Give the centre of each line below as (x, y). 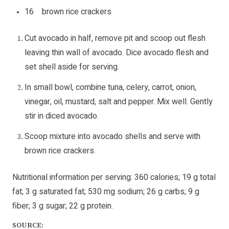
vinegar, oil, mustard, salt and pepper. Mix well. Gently (119, 102)
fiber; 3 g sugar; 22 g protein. (63, 206)
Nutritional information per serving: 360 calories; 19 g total (114, 178)
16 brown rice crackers (68, 12)
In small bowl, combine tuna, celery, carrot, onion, (110, 88)
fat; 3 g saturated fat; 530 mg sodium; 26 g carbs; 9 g (106, 192)
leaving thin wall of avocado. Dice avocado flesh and (117, 53)
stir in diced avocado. (62, 116)
